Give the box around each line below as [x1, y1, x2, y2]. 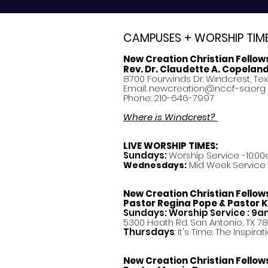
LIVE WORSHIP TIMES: [123, 139, 218, 152]
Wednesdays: [123, 159, 187, 171]
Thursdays [123, 226, 175, 238]
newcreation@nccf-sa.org [149, 82, 266, 95]
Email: [123, 82, 149, 95]
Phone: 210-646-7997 [123, 92, 214, 104]
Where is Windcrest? [123, 111, 218, 123]
